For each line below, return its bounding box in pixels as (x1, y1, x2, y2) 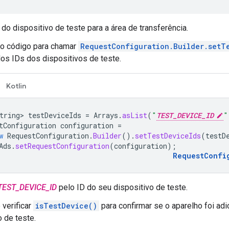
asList (122, 110, 147, 120)
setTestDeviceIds (135, 130, 201, 141)
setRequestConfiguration (15, 141, 109, 151)
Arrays (94, 110, 118, 120)
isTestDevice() (35, 200, 97, 211)
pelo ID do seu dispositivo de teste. (57, 182, 188, 192)
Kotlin (6, 81, 26, 90)
